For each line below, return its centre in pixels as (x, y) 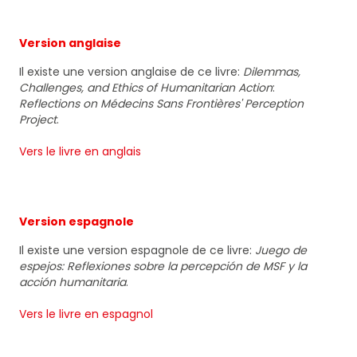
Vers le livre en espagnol (86, 314)
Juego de (281, 251)
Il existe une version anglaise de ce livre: (131, 72)
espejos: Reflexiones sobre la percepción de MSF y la (163, 267)
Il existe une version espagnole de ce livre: (137, 251)
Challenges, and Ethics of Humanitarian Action (146, 88)
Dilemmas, (272, 72)
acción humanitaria (73, 282)
